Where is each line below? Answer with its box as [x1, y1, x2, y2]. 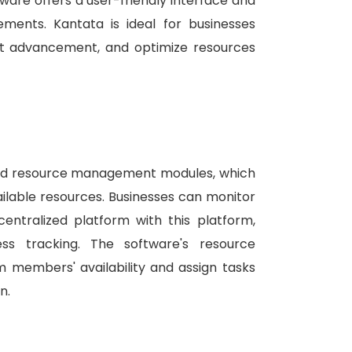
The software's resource [90, 235, 255, 254]
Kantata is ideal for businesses [53, 15, 255, 34]
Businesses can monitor [108, 188, 255, 207]
